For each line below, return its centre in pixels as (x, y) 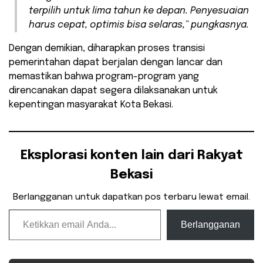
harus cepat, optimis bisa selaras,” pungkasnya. (139, 25)
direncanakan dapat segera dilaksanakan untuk (113, 91)
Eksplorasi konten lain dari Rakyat (131, 156)
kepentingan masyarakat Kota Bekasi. (91, 105)
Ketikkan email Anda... (22, 209)
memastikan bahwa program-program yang (104, 77)
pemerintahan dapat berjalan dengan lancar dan (116, 63)
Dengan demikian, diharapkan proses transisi (107, 49)
